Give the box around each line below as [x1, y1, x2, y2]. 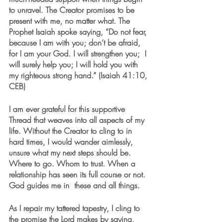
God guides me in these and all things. [9, 180, 142, 191]
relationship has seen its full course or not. [9, 169, 148, 180]
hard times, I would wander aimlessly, [9, 136, 135, 148]
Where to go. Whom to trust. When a [9, 158, 138, 169]
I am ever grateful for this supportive [9, 104, 127, 115]
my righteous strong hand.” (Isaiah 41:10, [9, 70, 150, 81]
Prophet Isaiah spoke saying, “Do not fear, [9, 26, 149, 38]
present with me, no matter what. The [9, 15, 132, 27]
